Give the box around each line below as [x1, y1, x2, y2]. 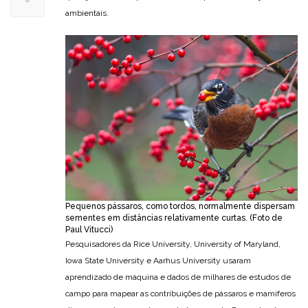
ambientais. [65, 8, 109, 18]
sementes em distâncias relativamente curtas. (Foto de [65, 213, 283, 223]
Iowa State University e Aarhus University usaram [65, 256, 251, 266]
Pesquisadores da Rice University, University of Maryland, [65, 239, 280, 250]
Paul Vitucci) [65, 225, 113, 235]
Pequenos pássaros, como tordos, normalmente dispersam [65, 201, 295, 212]
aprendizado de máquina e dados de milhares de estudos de [65, 272, 291, 283]
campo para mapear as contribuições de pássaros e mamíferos [65, 289, 296, 299]
